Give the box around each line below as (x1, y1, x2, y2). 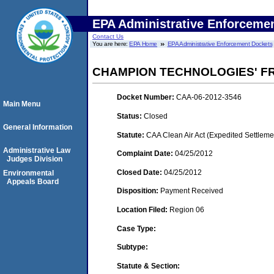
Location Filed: (117, 205, 169, 214)
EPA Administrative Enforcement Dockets (167, 40, 273, 47)
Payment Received (160, 187, 223, 196)
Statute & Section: (117, 261, 180, 270)
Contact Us (92, 33, 124, 40)
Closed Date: (117, 168, 164, 177)
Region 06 (169, 205, 204, 214)
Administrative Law (3, 146, 70, 155)
